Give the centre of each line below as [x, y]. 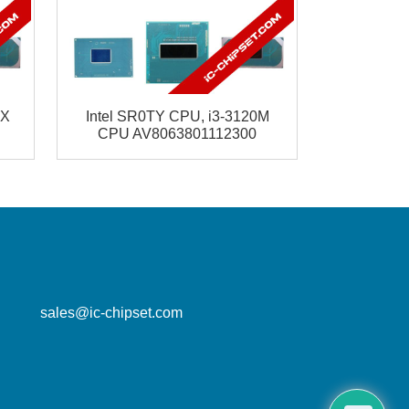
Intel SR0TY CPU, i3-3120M [177, 117]
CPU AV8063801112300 [177, 134]
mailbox [112, 276]
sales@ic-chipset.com [112, 313]
